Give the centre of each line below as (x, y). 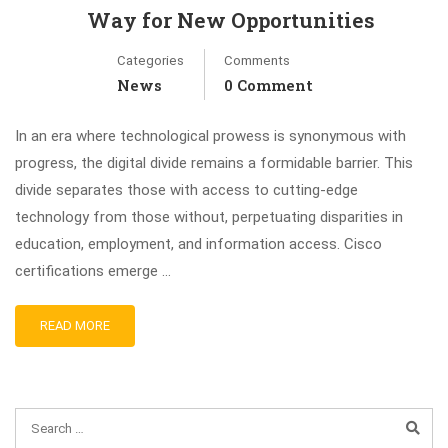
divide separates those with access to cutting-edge (186, 190)
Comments (257, 60)
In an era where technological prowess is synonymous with (210, 136)
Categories (150, 60)
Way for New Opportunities (231, 20)
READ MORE (75, 325)
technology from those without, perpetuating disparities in (209, 217)
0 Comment (268, 85)
